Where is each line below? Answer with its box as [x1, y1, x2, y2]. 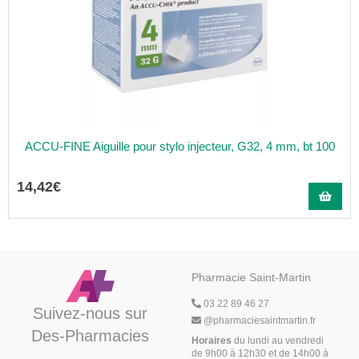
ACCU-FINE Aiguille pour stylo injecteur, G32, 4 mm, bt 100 [25, 139, 335, 153]
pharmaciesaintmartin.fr [213, 315, 316, 326]
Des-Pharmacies [30, 327, 149, 345]
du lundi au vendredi [232, 335, 324, 346]
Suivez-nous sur [32, 305, 147, 322]
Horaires [192, 335, 232, 346]
